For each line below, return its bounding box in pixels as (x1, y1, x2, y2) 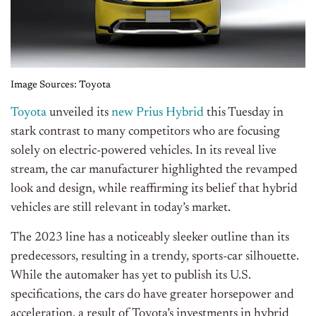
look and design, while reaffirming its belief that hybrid (11, 183, 298, 196)
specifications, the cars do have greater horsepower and (11, 288, 294, 302)
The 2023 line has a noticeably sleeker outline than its (11, 231, 289, 245)
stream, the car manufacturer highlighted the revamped (11, 164, 298, 177)
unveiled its (47, 107, 111, 120)
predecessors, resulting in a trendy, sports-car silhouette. (11, 250, 299, 264)
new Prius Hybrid (111, 107, 204, 120)
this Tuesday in (204, 107, 284, 120)
